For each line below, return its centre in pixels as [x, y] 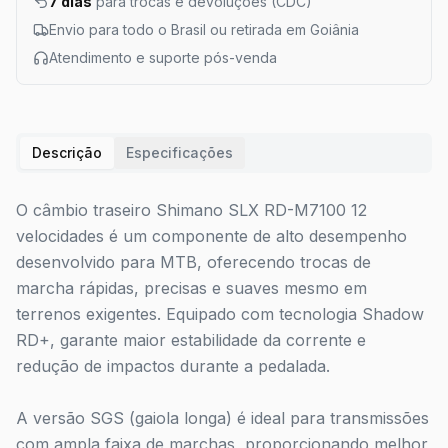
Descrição [67, 152]
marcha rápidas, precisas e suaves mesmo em [191, 288]
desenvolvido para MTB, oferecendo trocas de [193, 262]
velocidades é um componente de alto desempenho [211, 236]
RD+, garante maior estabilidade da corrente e [191, 340]
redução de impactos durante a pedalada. [173, 366]
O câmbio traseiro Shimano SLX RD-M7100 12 [191, 210]
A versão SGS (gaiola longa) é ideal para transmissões [222, 418]
